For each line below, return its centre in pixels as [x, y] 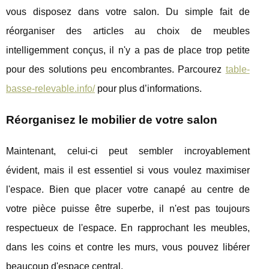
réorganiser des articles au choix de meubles [128, 31]
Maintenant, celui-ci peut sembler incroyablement [128, 151]
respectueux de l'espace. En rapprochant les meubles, [128, 228]
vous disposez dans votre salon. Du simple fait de [128, 11]
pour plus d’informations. [148, 88]
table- [237, 69]
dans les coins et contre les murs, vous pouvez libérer [128, 247]
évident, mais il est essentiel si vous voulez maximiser [128, 170]
